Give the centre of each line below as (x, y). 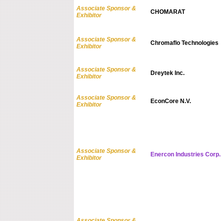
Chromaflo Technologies (184, 43)
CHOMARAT (167, 12)
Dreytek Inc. (167, 73)
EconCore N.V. (170, 101)
